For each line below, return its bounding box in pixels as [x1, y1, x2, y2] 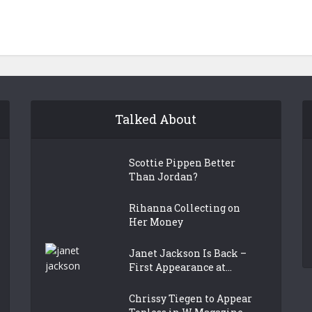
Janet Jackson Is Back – [128, 247, 247, 260]
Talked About [115, 111, 197, 128]
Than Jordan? [128, 170, 198, 184]
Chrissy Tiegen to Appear [128, 292, 252, 306]
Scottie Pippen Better [128, 156, 235, 170]
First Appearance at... [128, 260, 232, 274]
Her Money [128, 215, 183, 229]
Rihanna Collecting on [128, 201, 240, 215]
